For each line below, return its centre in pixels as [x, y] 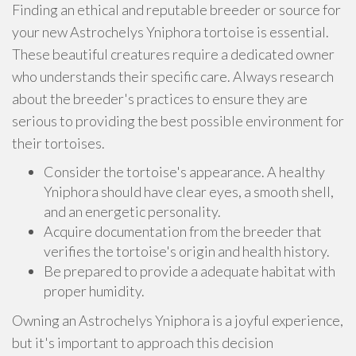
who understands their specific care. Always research [173, 76]
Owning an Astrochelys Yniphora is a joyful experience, [178, 320]
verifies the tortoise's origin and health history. [187, 251]
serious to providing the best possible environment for [178, 121]
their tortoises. [58, 143]
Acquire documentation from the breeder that [183, 231]
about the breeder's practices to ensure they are [160, 99]
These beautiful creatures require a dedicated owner [173, 54]
